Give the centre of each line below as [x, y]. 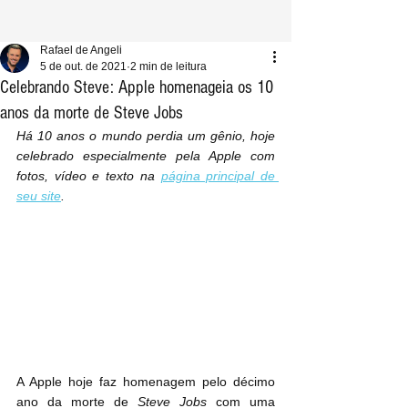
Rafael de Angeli [81, 50]
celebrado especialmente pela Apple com [146, 156]
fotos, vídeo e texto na [89, 176]
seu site [39, 196]
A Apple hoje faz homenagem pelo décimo [146, 381]
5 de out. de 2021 [83, 66]
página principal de [218, 176]
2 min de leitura [168, 66]
